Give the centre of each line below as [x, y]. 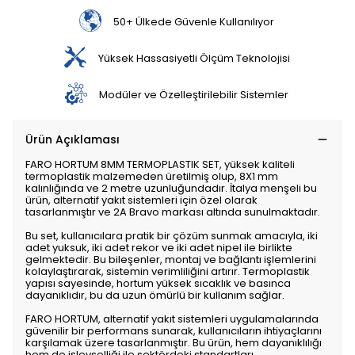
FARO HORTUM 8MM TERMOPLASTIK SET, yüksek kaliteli [160, 164]
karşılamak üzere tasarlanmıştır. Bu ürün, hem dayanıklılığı [174, 343]
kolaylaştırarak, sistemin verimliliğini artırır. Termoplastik [168, 271]
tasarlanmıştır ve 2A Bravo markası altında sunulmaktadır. [173, 212]
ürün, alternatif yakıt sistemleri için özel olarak [141, 200]
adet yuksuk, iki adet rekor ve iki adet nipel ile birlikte [159, 248]
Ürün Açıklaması [73, 139]
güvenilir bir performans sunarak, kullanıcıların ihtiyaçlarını [174, 331]
